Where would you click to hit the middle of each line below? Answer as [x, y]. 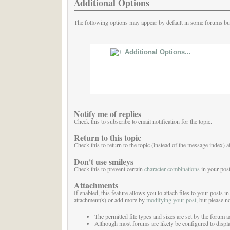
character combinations [172, 169]
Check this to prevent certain [109, 169]
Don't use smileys [103, 161]
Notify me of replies [107, 114]
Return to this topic [107, 138]
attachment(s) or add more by [110, 199]
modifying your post [171, 199]
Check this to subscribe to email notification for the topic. [143, 121]
